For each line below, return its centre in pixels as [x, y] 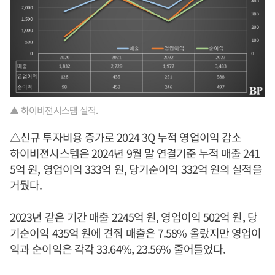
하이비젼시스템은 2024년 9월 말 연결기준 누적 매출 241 [135, 153]
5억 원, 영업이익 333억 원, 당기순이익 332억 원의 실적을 [136, 169]
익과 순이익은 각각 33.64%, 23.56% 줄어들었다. [118, 249]
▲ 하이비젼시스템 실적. [54, 110]
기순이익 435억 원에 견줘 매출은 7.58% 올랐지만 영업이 [136, 233]
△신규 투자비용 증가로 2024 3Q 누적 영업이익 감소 [126, 137]
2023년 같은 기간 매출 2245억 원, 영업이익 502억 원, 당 [134, 217]
